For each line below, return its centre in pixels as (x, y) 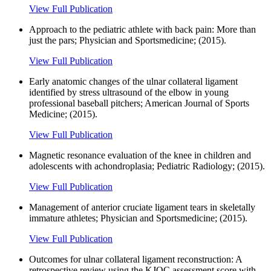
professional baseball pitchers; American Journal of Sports (139, 103)
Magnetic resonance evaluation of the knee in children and (140, 155)
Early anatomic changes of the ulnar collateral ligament (133, 81)
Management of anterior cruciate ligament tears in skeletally (142, 207)
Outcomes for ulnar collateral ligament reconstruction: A (135, 259)
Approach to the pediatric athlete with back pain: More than (142, 29)
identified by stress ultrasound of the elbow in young (129, 92)
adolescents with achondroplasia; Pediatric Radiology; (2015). (147, 166)
